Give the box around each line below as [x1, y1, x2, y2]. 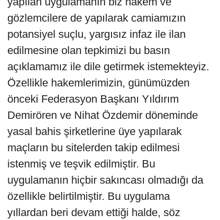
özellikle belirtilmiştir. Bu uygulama [7, 190, 170, 203]
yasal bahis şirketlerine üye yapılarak [7, 125, 182, 138]
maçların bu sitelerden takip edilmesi [7, 141, 180, 154]
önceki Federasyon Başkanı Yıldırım [7, 93, 179, 106]
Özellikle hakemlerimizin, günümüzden [7, 77, 190, 89]
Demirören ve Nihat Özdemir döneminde [7, 109, 198, 122]
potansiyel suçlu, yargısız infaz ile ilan [7, 28, 186, 41]
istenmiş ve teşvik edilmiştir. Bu [7, 158, 155, 170]
